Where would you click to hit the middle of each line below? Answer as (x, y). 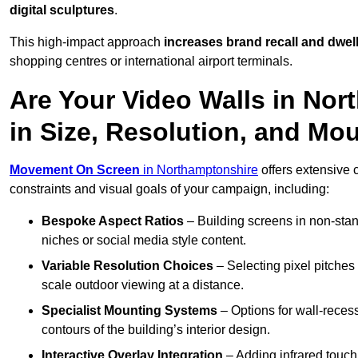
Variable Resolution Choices (127, 266)
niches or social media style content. (144, 241)
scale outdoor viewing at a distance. (143, 285)
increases (193, 42)
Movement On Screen (75, 170)
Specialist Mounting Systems (129, 311)
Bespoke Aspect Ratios (113, 221)
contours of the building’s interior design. (156, 330)
